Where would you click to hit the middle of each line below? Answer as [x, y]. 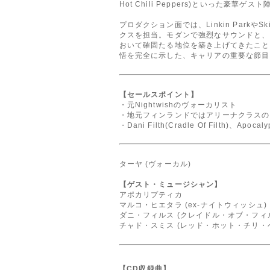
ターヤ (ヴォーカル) [155, 164]
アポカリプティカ [151, 195]
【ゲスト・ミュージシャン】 [171, 184]
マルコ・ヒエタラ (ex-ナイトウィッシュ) [193, 205]
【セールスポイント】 [159, 94]
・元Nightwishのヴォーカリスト [178, 104]
